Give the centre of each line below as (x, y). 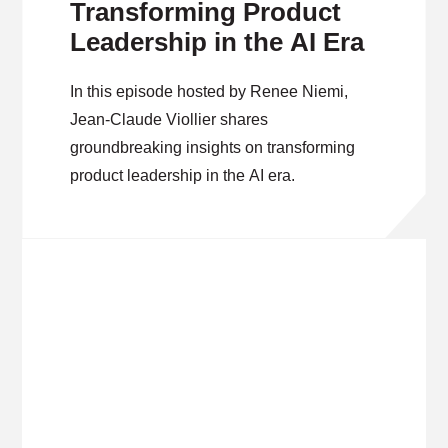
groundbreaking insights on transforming (213, 147)
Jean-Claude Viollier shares (169, 119)
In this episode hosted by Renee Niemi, (209, 91)
